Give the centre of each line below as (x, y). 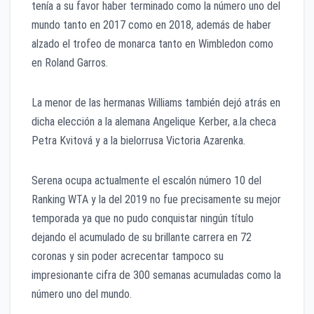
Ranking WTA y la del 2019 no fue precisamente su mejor (156, 199)
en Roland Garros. (74, 63)
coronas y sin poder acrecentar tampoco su (128, 256)
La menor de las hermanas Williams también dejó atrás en (156, 103)
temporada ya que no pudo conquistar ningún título (143, 218)
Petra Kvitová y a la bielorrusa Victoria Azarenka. (140, 141)
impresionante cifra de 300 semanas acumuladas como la (156, 275)
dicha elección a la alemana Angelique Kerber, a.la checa (154, 122)
